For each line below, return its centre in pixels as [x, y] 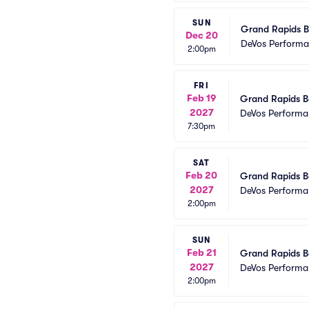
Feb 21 [201, 252]
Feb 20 [201, 175]
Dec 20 [202, 35]
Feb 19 [201, 98]
